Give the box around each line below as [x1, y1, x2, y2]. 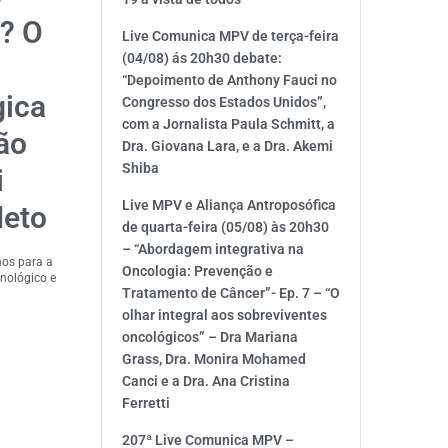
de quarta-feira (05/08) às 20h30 [122, 219, 329, 235]
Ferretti [122, 395, 170, 411]
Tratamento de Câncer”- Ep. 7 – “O [122, 285, 340, 301]
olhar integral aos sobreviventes [122, 307, 327, 323]
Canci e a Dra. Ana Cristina [122, 373, 290, 389]
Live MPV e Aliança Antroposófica [122, 197, 336, 213]
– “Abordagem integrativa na [122, 241, 304, 257]
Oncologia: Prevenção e [122, 263, 273, 279]
